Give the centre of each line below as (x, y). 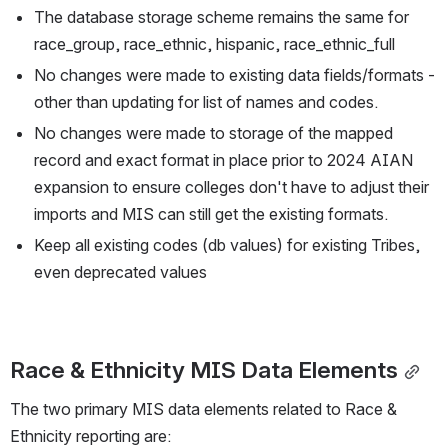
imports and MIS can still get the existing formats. (211, 214)
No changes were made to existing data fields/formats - (234, 75)
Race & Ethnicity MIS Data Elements (204, 370)
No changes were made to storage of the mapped (213, 133)
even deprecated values (120, 272)
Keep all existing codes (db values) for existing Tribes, (227, 245)
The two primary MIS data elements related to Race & (203, 409)
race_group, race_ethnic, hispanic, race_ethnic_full (214, 44)
